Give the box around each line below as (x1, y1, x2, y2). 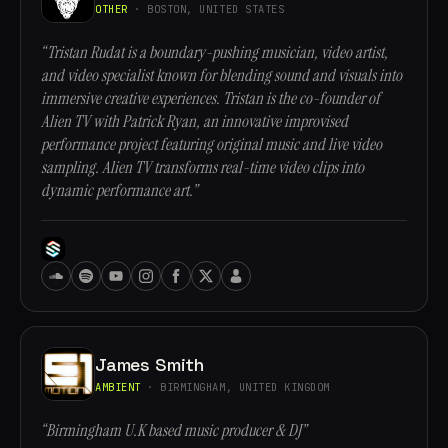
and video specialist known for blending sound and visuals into (41, 65, 402, 86)
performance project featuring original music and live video (41, 134, 382, 155)
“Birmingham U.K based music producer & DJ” (41, 420, 306, 441)
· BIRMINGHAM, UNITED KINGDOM (140, 379, 330, 394)
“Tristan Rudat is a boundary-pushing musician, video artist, (41, 42, 388, 63)
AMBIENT (95, 379, 141, 394)
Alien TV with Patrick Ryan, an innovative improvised (41, 111, 348, 132)
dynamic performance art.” (41, 180, 197, 201)
